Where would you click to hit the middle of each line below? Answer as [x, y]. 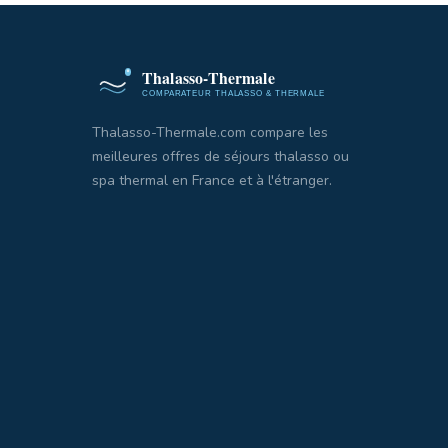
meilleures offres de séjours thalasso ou [220, 156]
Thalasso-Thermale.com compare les [210, 132]
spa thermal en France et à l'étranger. [212, 180]
